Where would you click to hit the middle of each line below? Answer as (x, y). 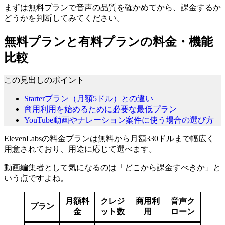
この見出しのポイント (44, 80)
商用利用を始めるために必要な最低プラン (100, 109)
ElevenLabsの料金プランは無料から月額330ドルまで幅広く (109, 139)
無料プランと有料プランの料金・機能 (108, 41)
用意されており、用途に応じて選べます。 (80, 149)
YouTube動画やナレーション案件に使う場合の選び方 (119, 120)
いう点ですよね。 (36, 178)
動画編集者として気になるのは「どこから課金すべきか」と (113, 168)
